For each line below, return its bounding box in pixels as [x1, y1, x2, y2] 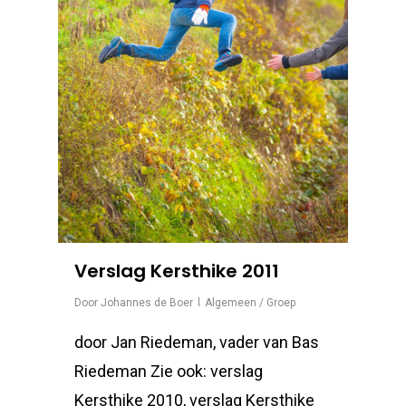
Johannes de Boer [101, 296, 193, 309]
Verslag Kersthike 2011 [74, 258, 279, 284]
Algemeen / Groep [205, 296, 295, 309]
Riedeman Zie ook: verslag [74, 362, 263, 381]
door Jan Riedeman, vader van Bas [74, 333, 319, 352]
